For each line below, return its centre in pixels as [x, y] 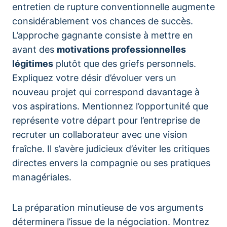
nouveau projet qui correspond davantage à [106, 92]
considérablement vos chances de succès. [103, 21]
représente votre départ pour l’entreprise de [106, 120]
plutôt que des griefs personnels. [125, 64]
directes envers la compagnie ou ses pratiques [111, 163]
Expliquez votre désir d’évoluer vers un [94, 78]
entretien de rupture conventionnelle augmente [113, 7]
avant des [34, 49]
